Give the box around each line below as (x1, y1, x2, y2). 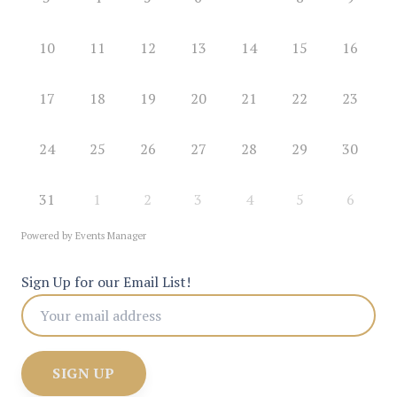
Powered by (21, 229, 75, 242)
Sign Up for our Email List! (21, 271, 191, 292)
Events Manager (75, 229, 146, 242)
